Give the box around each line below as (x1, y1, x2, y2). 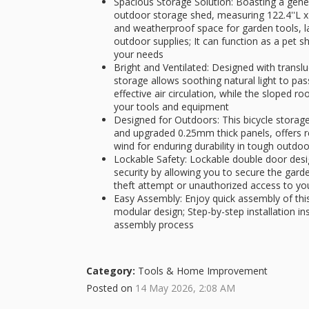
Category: (86, 264, 135, 277)
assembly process (114, 218, 194, 231)
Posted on (86, 281, 135, 295)
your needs (114, 48, 166, 61)
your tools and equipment (114, 100, 232, 113)
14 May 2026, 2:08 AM (135, 281, 235, 295)
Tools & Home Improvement (135, 264, 268, 277)
